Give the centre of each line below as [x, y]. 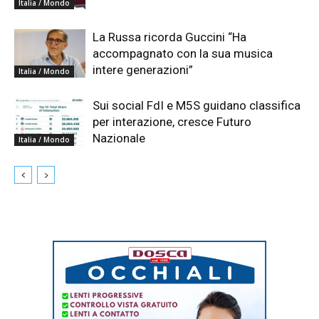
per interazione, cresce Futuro [172, 121]
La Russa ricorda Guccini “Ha [169, 37]
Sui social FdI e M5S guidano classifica [197, 105]
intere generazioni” [143, 69]
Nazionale [119, 138]
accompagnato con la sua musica [183, 53]
